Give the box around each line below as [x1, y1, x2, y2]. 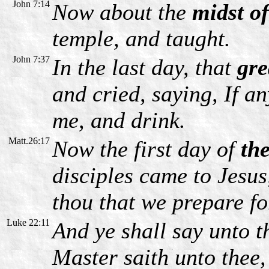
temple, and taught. [52, 25, 231, 51]
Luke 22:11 [7, 217, 50, 228]
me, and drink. [52, 107, 186, 133]
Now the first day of [52, 136, 241, 162]
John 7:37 [13, 53, 50, 64]
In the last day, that [52, 54, 237, 80]
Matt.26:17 [8, 135, 50, 146]
